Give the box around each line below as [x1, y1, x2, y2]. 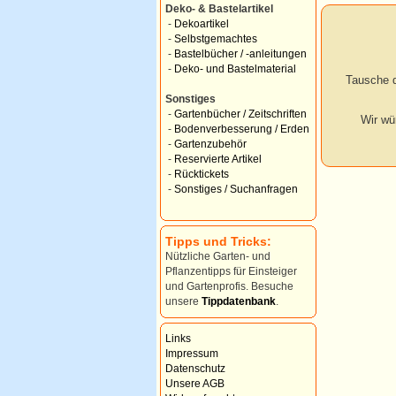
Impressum [165, 348, 218, 359]
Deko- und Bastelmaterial [174, 64, 296, 74]
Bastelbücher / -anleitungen [174, 49, 307, 59]
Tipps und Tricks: [165, 234, 271, 248]
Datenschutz [165, 363, 225, 374]
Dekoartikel [174, 19, 229, 29]
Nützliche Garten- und [165, 251, 270, 262]
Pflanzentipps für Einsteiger [165, 266, 297, 277]
